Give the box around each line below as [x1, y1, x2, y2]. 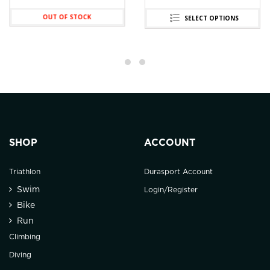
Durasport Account [144, 168, 213, 175]
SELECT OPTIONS [184, 13, 239, 22]
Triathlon [9, 168, 40, 175]
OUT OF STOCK [42, 12, 92, 21]
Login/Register [144, 186, 198, 193]
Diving [9, 251, 31, 259]
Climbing [9, 233, 40, 240]
